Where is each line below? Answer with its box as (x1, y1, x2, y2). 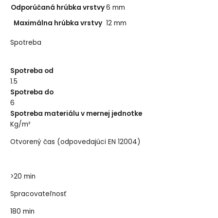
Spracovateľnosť (10, 189, 67, 199)
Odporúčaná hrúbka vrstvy (11, 2, 105, 12)
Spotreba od (10, 66, 54, 76)
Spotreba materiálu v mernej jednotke (10, 109, 143, 119)
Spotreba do (10, 88, 54, 97)
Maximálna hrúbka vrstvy (13, 18, 102, 28)
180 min (10, 206, 35, 216)
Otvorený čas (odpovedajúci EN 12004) (10, 137, 141, 146)
